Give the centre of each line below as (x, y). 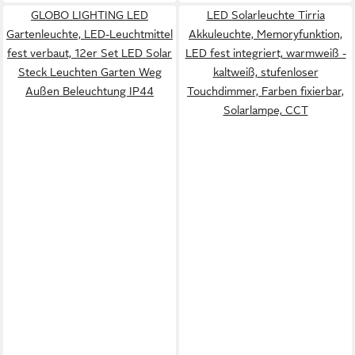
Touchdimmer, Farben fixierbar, (265, 91)
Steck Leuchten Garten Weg (90, 72)
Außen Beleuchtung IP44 (90, 91)
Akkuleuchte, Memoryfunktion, (265, 34)
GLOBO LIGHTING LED (90, 15)
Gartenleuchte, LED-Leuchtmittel (90, 34)
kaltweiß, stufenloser (265, 72)
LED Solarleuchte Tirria (265, 15)
